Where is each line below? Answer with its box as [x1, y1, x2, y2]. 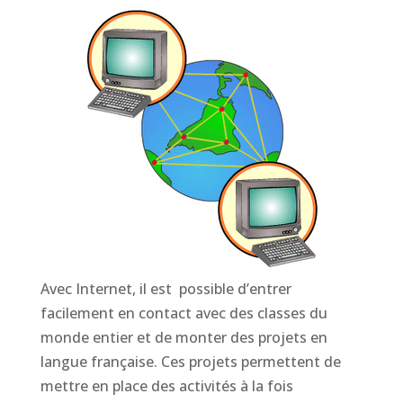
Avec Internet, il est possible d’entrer [40, 279, 291, 299]
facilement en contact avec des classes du [40, 303, 327, 323]
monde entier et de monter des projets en [40, 327, 327, 347]
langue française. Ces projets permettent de [40, 352, 341, 372]
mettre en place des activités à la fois [40, 376, 293, 396]
